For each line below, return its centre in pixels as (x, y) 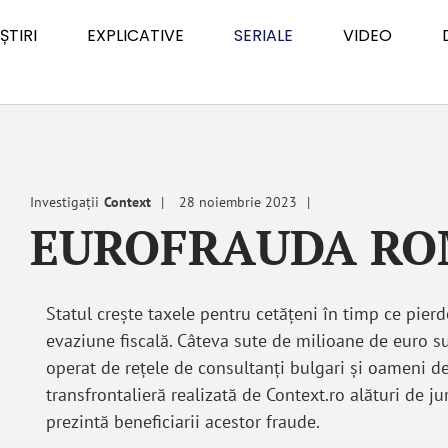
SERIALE (263, 35)
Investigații (65, 202)
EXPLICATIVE (135, 35)
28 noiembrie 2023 (238, 202)
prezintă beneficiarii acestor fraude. (182, 421)
